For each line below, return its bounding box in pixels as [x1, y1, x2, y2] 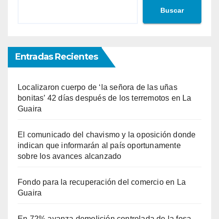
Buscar [160, 6, 184, 14]
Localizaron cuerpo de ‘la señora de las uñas [18, 83, 177, 92]
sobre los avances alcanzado [18, 152, 122, 161]
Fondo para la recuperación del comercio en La [18, 178, 186, 187]
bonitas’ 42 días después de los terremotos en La [18, 94, 192, 103]
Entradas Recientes [15, 51, 98, 63]
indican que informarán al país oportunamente [18, 141, 181, 150]
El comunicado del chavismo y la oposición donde [18, 131, 196, 139]
